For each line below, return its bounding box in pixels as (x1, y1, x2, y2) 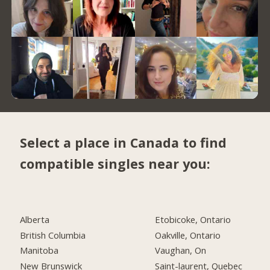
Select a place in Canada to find (20, 133, 227, 151)
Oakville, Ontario (155, 228, 221, 241)
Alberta (20, 213, 50, 225)
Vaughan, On (155, 244, 207, 257)
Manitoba (20, 244, 59, 257)
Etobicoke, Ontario (155, 213, 231, 225)
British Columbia (20, 228, 86, 241)
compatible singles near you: (20, 154, 211, 172)
